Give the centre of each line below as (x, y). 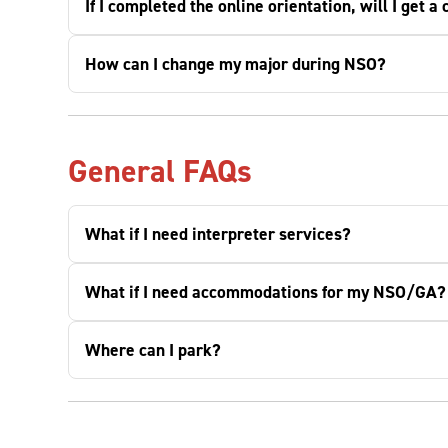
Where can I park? (153, 350)
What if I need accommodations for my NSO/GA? (265, 292)
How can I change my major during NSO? (235, 64)
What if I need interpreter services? (218, 234)
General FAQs (160, 171)
